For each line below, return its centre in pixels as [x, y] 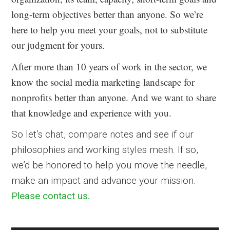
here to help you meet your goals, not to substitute [110, 30]
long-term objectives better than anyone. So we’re [108, 14]
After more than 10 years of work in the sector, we [109, 66]
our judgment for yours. [58, 45]
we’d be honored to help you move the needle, [109, 165]
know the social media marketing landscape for [103, 82]
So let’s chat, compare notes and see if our [103, 134]
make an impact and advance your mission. [104, 180]
